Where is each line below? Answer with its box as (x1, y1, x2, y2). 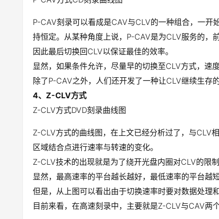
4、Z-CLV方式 (33, 90, 87, 100)
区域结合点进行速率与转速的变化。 (33, 142, 158, 152)
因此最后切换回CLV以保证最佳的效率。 (33, 46, 173, 56)
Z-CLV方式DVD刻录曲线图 (33, 105, 126, 115)
